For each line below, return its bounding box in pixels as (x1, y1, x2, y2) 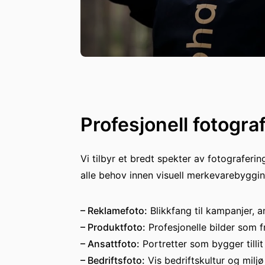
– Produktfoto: (80, 221, 146, 233)
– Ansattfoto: (80, 238, 140, 250)
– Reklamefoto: (80, 205, 147, 216)
